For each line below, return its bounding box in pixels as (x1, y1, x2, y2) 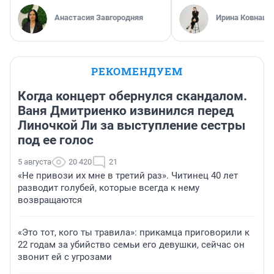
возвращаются (18, 194, 82, 206)
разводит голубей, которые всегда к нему (18, 182, 199, 193)
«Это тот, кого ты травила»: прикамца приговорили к (18, 227, 250, 238)
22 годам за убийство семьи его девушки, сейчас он (18, 239, 245, 250)
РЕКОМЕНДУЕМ (91, 64, 183, 78)
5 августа (18, 157, 51, 166)
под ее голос (18, 133, 94, 147)
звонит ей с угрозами (18, 251, 112, 262)
